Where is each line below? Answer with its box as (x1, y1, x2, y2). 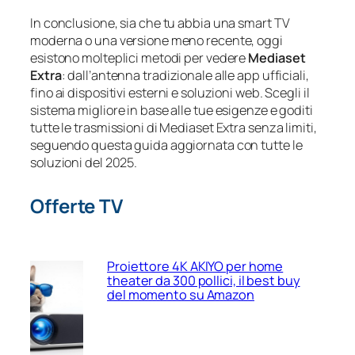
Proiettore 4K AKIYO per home (107, 257, 284, 275)
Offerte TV (30, 193, 123, 219)
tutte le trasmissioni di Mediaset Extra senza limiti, (30, 119, 317, 137)
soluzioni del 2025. (30, 154, 138, 172)
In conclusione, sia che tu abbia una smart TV (30, 14, 290, 32)
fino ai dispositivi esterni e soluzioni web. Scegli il (30, 84, 310, 102)
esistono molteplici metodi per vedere (30, 49, 249, 67)
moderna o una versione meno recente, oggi (30, 32, 283, 50)
